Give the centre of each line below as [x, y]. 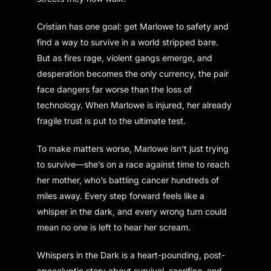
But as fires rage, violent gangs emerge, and [125, 57]
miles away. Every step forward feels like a [121, 195]
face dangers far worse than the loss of [115, 89]
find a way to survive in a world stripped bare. [128, 42]
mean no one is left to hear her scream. [114, 227]
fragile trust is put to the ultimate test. [112, 120]
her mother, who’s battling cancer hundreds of [128, 180]
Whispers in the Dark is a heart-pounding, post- [131, 255]
